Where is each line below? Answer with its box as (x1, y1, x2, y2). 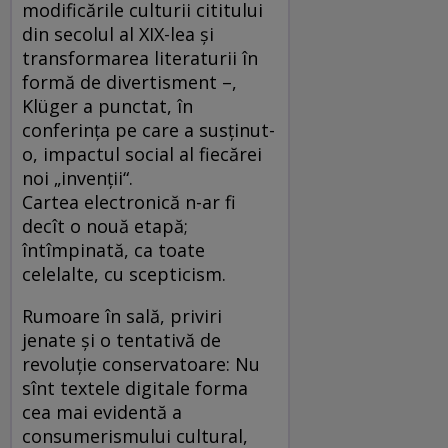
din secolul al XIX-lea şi (22, 21, 214, 46)
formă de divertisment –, (22, 69, 237, 94)
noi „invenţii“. (22, 165, 133, 190)
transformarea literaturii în (22, 45, 258, 70)
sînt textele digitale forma (22, 375, 248, 400)
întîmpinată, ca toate (22, 237, 205, 262)
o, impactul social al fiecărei (22, 141, 262, 166)
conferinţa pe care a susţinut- (22, 117, 275, 142)
